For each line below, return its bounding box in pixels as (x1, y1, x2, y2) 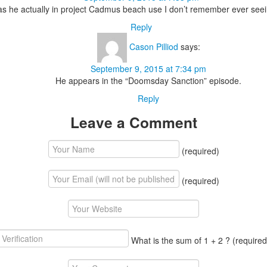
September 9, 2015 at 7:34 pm (91, 62, 206, 74)
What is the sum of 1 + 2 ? (128, 234, 232, 246)
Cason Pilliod (129, 40, 178, 52)
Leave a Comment (70, 111, 197, 133)
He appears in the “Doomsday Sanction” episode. (55, 74, 241, 86)
